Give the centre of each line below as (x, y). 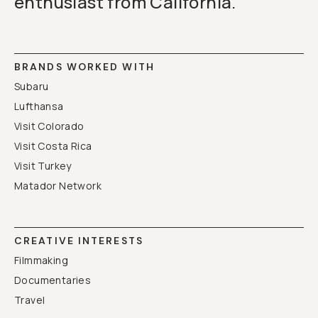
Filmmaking (41, 260)
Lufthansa (39, 106)
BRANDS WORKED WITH (84, 67)
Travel (30, 300)
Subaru (32, 86)
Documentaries (53, 280)
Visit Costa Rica (53, 146)
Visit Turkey (43, 166)
